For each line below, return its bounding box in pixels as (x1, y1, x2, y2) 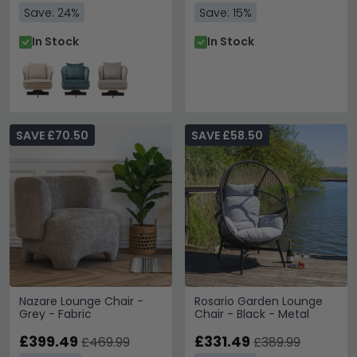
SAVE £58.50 (191, 127, 263, 143)
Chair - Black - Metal (194, 306, 309, 322)
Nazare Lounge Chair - (19, 293, 143, 309)
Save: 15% (199, 5, 252, 21)
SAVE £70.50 (16, 127, 88, 143)
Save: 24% (24, 5, 80, 21)
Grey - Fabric (19, 306, 92, 322)
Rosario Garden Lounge (194, 293, 323, 309)
